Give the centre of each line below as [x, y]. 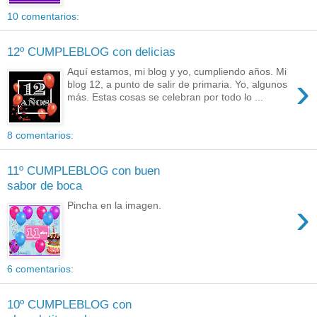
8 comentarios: [40, 136]
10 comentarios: [43, 17]
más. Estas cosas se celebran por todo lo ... [166, 97]
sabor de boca [45, 185]
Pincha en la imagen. [115, 206]
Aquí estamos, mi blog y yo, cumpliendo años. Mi [177, 72]
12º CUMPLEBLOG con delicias [91, 51]
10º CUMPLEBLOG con [69, 304]
